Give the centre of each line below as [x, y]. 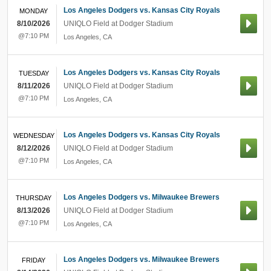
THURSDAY [34, 198]
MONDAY [34, 11]
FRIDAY [34, 260]
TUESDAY [34, 73]
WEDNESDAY [34, 135]
